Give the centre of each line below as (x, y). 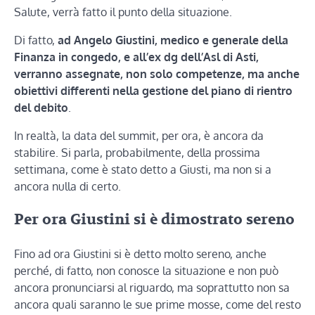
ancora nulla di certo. (67, 186)
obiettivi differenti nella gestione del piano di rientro (153, 90)
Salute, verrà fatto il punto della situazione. (123, 12)
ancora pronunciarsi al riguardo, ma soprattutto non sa (152, 288)
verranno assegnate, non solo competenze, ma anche (157, 73)
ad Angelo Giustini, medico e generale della (173, 40)
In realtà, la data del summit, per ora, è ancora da (139, 135)
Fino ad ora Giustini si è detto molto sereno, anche (140, 254)
